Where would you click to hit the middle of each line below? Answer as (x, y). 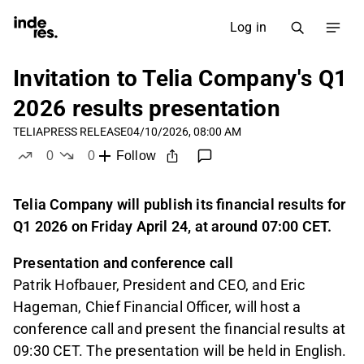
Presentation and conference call (123, 263)
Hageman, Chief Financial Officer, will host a (157, 307)
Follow (136, 156)
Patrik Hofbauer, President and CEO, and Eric (159, 285)
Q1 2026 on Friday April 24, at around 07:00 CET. (173, 227)
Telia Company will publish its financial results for (180, 205)
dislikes (113, 171)
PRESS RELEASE (85, 132)
